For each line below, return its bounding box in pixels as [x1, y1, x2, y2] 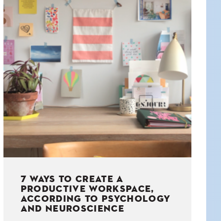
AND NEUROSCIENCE [20, 204, 124, 214]
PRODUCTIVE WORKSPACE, [20, 184, 154, 194]
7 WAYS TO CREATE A [20, 175, 124, 184]
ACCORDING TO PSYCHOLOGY [20, 194, 171, 204]
